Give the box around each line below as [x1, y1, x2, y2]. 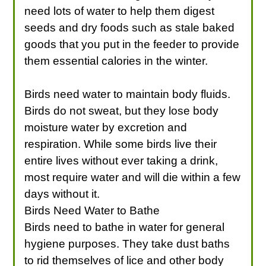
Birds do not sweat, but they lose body [24, 104, 219, 117]
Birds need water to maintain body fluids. [24, 87, 231, 100]
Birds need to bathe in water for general [24, 220, 225, 233]
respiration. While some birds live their [24, 137, 217, 150]
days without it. [24, 187, 100, 200]
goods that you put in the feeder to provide [24, 37, 240, 50]
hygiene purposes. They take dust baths [24, 237, 230, 250]
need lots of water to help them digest [24, 4, 215, 17]
